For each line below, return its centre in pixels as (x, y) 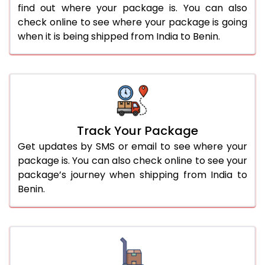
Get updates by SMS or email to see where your (132, 146)
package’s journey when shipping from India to (132, 174)
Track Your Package (137, 130)
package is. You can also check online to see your (132, 160)
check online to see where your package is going (132, 22)
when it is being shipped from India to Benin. (119, 36)
